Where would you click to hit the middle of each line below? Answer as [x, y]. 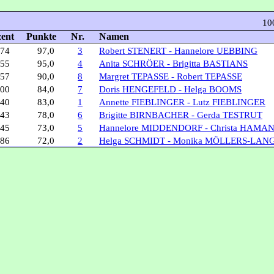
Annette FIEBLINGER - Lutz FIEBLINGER [182, 102]
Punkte [43, 36]
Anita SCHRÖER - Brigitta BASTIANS [173, 64]
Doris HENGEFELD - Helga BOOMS [170, 89]
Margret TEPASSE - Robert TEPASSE [171, 76]
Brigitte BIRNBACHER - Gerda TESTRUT [181, 115]
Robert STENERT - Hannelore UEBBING [178, 51]
